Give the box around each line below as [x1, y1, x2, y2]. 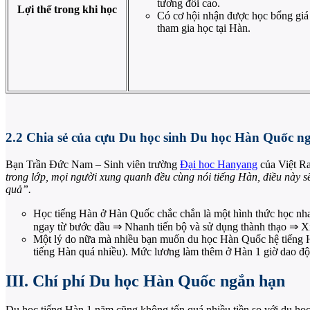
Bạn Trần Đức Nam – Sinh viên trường [6, 158, 180, 170]
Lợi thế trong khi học [17, 3, 117, 16]
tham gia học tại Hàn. [157, 22, 250, 35]
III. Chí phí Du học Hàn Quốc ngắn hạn [6, 271, 285, 290]
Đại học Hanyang [180, 158, 257, 170]
